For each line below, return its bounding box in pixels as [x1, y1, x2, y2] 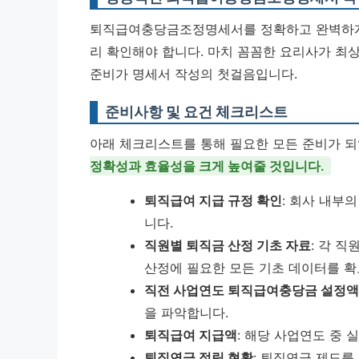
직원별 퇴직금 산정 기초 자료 [144, 237, 311, 253]
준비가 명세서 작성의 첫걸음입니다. [90, 66, 297, 82]
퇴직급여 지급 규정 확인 [144, 192, 282, 208]
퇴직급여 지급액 [144, 327, 237, 343]
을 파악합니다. [144, 305, 228, 321]
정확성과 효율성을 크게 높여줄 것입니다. [90, 158, 325, 174]
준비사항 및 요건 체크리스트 [105, 103, 288, 120]
